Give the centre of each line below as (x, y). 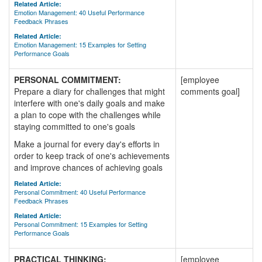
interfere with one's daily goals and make (89, 103)
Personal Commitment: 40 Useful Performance (80, 192)
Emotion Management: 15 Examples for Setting (80, 44)
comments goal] (210, 91)
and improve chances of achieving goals (88, 167)
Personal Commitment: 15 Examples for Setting (81, 224)
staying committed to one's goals (75, 126)
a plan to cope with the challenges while (87, 115)
